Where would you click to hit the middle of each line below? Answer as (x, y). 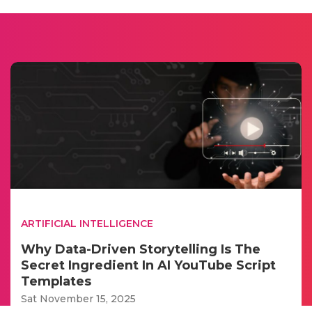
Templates (56, 281)
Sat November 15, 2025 (78, 298)
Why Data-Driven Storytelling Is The (141, 249)
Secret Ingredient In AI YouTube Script (148, 265)
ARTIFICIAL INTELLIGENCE (87, 223)
